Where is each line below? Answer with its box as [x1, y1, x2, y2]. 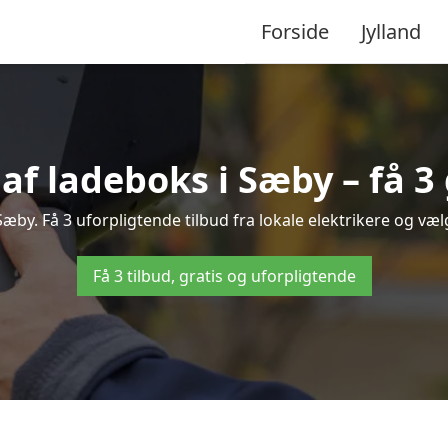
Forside [261, 17, 329, 45]
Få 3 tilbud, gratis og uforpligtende [92, 265, 356, 287]
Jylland [361, 17, 421, 45]
